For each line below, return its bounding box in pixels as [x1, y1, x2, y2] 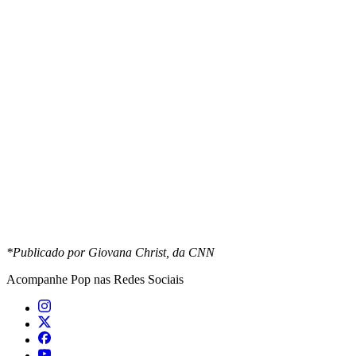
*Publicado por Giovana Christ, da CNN [6, 245, 215, 259]
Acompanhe [6, 272, 71, 286]
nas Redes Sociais [91, 272, 184, 286]
